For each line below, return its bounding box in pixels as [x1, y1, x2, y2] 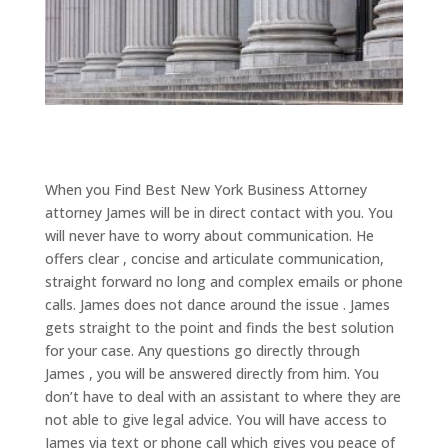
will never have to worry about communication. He [44, 226, 374, 246]
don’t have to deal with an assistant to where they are [44, 387, 401, 407]
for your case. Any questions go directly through [44, 341, 360, 361]
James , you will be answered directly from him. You [44, 364, 379, 384]
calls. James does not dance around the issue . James [44, 295, 390, 315]
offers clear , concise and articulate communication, [44, 249, 384, 269]
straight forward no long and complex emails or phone [44, 272, 403, 292]
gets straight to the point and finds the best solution [44, 318, 394, 338]
